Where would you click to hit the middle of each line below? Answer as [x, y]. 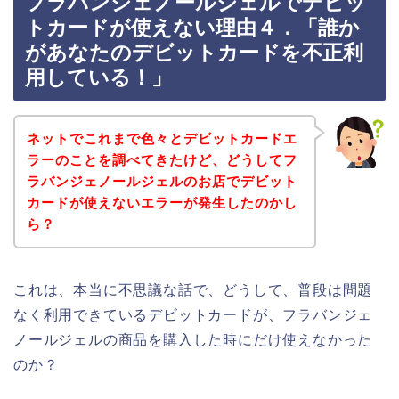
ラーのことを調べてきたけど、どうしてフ [162, 159]
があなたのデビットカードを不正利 [194, 53]
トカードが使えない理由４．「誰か [192, 28]
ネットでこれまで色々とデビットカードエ [162, 138]
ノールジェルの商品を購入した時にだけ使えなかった [193, 339]
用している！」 [98, 78]
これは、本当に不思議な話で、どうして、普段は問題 [193, 289]
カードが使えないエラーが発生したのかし [162, 202]
